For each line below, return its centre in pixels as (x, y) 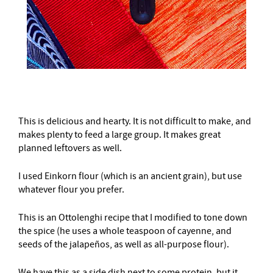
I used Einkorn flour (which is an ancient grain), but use (130, 176)
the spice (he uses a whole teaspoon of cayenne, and (125, 231)
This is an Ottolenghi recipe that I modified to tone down (133, 218)
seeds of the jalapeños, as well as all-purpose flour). (124, 244)
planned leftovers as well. (70, 148)
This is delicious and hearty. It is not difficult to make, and (135, 121)
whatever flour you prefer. (71, 190)
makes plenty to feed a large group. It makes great (119, 135)
